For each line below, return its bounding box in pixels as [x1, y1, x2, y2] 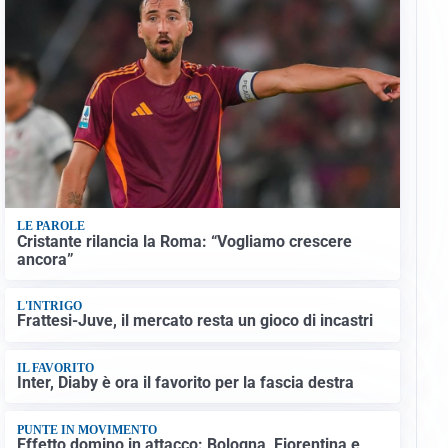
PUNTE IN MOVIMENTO [16, 422, 157, 437]
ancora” [16, 249, 74, 269]
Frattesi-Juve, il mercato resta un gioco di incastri [16, 311, 373, 331]
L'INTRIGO [16, 299, 82, 314]
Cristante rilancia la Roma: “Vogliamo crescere [16, 231, 352, 251]
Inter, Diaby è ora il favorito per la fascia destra [16, 373, 354, 393]
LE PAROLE [16, 219, 85, 234]
